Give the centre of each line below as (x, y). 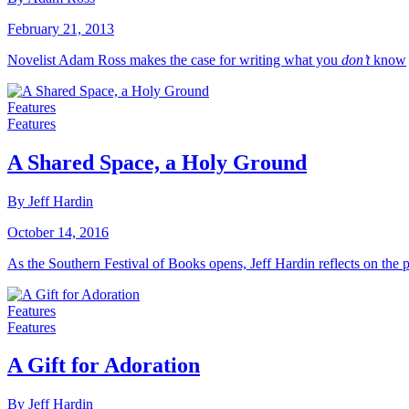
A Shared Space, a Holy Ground (157, 162)
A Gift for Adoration (104, 366)
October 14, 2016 (58, 232)
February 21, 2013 (61, 28)
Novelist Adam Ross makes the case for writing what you (174, 59)
